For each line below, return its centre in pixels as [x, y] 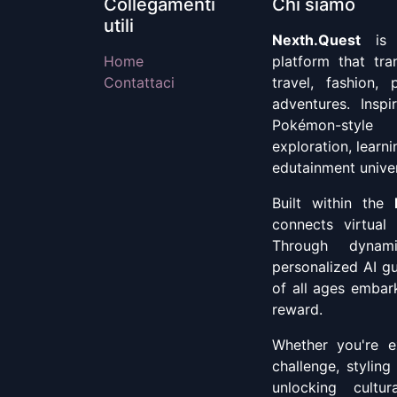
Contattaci [139, 82]
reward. [297, 309]
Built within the [333, 203]
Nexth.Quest [316, 40]
